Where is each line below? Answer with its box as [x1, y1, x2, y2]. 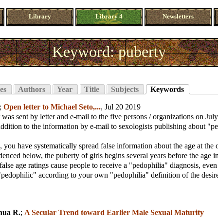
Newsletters [163, 13, 194, 20]
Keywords [150, 85, 184, 93]
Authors [18, 85, 45, 93]
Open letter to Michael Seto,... [3, 102, 101, 111]
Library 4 [95, 13, 123, 20]
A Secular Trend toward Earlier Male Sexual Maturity [24, 208, 204, 217]
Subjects [111, 85, 139, 93]
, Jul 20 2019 [101, 102, 141, 111]
